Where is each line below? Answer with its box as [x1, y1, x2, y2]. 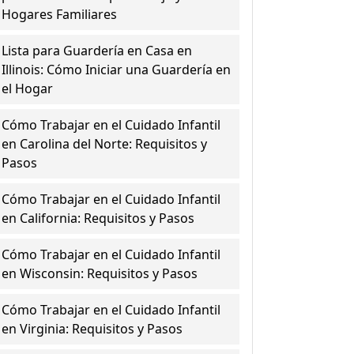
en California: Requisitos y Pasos [2, 209, 195, 227]
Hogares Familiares [2, 6, 118, 23]
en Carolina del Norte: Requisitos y [2, 135, 208, 153]
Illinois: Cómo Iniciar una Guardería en [2, 61, 232, 78]
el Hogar [2, 80, 54, 97]
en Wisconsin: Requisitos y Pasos [2, 265, 198, 282]
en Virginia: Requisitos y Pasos [2, 320, 183, 337]
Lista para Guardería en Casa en [2, 42, 193, 59]
